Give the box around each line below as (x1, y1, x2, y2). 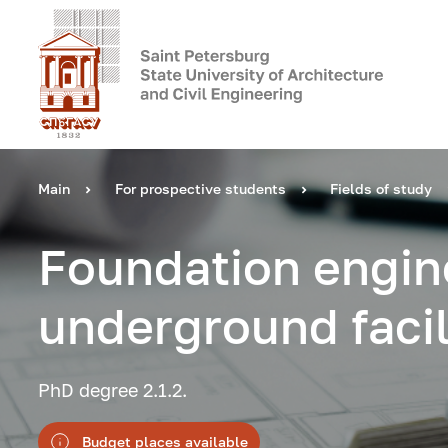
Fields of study (330, 179, 433, 197)
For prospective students (114, 179, 286, 197)
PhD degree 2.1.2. (38, 380, 188, 402)
